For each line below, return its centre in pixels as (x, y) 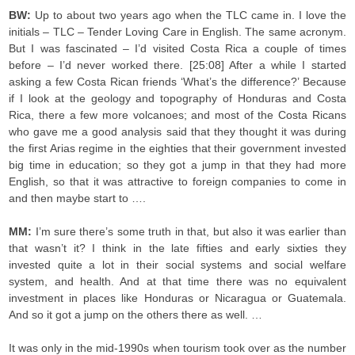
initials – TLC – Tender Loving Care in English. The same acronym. (177, 32)
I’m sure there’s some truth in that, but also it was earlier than (191, 231)
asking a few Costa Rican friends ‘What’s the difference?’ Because (177, 82)
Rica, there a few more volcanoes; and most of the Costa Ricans (177, 115)
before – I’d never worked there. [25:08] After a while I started (177, 65)
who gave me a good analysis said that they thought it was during (177, 132)
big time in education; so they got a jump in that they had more (177, 165)
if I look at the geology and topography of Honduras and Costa (177, 98)
